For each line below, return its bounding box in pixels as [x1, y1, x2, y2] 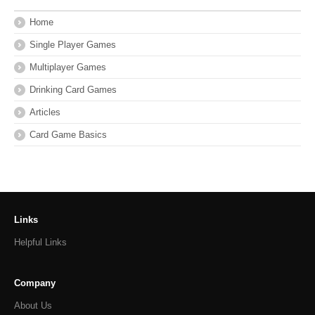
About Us [14, 300, 52, 311]
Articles [30, 107, 60, 118]
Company [14, 278, 56, 289]
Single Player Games [30, 39, 116, 51]
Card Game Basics [30, 129, 107, 141]
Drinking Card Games [30, 84, 117, 96]
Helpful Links [14, 237, 67, 248]
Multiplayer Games [30, 62, 106, 73]
